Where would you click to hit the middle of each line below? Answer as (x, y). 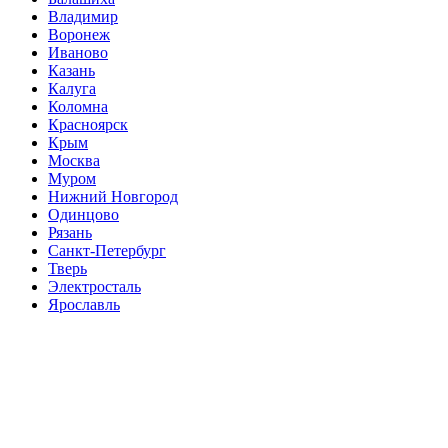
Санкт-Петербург (107, 250)
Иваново (78, 52)
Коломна (78, 106)
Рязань (70, 232)
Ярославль (84, 304)
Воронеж (79, 34)
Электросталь (94, 286)
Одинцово (83, 214)
